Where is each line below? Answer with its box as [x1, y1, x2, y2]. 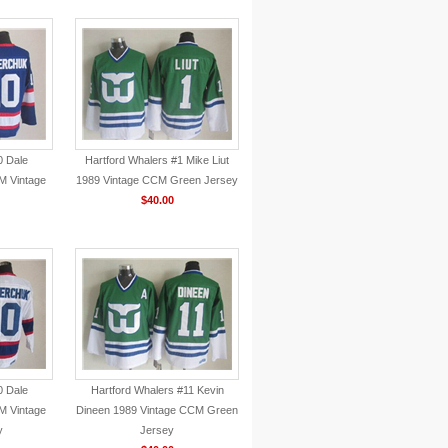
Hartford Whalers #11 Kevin [90, 384, 224, 396]
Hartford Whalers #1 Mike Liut [85, 154, 229, 166]
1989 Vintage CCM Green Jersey [76, 174, 238, 186]
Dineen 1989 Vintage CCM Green [76, 404, 238, 416]
